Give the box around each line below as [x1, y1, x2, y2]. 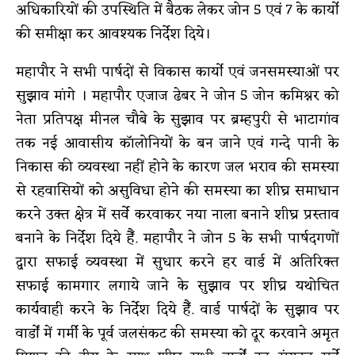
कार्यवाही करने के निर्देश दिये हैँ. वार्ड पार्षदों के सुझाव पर [16, 296, 339, 323]
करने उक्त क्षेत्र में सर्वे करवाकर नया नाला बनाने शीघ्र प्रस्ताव [16, 201, 339, 227]
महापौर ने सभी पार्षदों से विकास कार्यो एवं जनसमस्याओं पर [16, 59, 339, 85]
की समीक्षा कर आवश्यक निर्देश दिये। [16, 21, 211, 47]
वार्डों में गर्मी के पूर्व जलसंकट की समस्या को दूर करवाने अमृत [16, 320, 339, 346]
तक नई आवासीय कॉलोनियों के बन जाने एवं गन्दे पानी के [16, 130, 339, 156]
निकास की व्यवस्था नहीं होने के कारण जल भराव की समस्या [16, 154, 339, 180]
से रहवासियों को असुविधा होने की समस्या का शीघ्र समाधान [16, 177, 339, 204]
